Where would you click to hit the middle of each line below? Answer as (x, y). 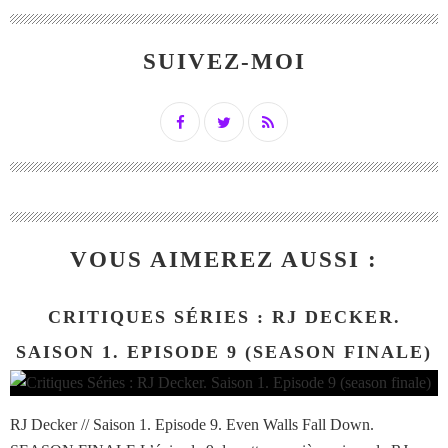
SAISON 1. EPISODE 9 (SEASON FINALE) (224, 352)
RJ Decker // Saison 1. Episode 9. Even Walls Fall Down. (192, 425)
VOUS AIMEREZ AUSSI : (224, 260)
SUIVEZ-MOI (224, 62)
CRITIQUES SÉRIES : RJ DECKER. (224, 317)
